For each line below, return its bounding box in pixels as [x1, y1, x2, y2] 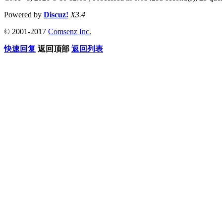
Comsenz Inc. [48, 27, 91, 36]
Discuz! [44, 10, 68, 19]
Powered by [4, 10, 44, 19]
